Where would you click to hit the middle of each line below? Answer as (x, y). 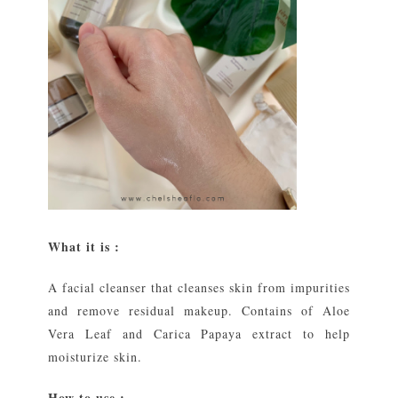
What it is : (84, 246)
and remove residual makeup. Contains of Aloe (199, 310)
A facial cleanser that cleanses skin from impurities (199, 287)
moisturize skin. (95, 356)
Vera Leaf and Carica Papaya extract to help (199, 333)
